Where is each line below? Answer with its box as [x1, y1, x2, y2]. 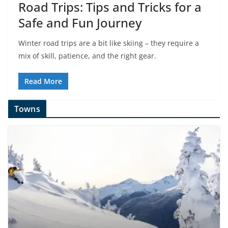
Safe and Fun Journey [18, 14, 141, 32]
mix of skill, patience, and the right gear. [18, 51, 156, 61]
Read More [24, 76, 62, 87]
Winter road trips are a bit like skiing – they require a [18, 38, 199, 48]
